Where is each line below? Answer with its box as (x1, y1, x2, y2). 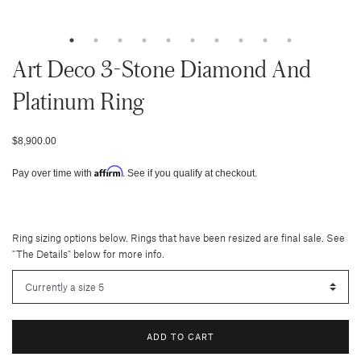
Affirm (94, 165, 122, 177)
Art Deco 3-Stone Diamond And (12, 54, 311, 83)
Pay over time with (12, 168, 94, 179)
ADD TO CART (147, 331, 214, 342)
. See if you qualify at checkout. (122, 168, 257, 179)
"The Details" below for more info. (12, 247, 164, 260)
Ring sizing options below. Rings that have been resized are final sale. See (12, 231, 345, 244)
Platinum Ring (12, 86, 144, 115)
